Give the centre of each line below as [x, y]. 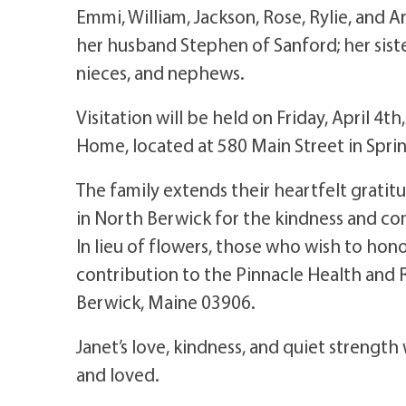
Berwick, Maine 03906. [166, 301]
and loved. [118, 374]
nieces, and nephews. [160, 72]
